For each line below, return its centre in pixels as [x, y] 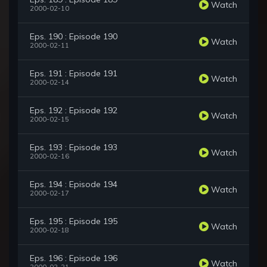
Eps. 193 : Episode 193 [74, 148]
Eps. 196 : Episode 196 [74, 258]
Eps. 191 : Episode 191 [74, 74]
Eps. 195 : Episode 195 [74, 221]
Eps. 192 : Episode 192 [74, 111]
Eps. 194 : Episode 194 [74, 184]
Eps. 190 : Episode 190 [74, 37]
